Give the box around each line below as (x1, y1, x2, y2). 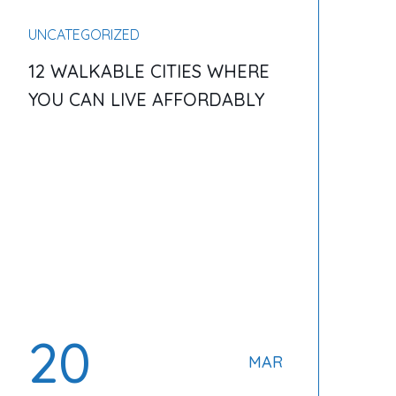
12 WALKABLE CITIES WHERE (27, 60, 270, 82)
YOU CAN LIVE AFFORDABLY (27, 88, 264, 110)
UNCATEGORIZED (27, 26, 140, 43)
